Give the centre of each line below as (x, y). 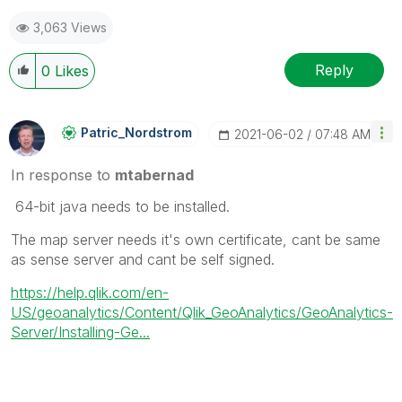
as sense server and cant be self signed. (143, 260)
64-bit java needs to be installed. (120, 207)
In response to (63, 175)
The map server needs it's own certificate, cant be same (196, 240)
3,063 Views (70, 28)
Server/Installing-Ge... (80, 332)
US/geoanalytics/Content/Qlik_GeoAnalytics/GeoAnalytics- (202, 313)
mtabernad (154, 175)
